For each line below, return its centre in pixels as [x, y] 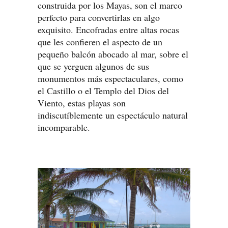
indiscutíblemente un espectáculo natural [113, 115]
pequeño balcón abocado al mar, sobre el [113, 54]
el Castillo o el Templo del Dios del [103, 91]
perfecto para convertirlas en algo [99, 18]
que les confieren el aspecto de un [100, 42]
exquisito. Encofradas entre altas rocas [108, 30]
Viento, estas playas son [82, 103]
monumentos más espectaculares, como [110, 79]
